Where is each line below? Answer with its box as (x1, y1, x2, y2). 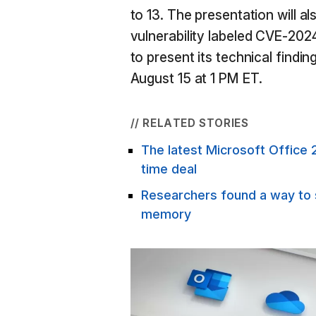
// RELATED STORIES (130, 116, 249, 130)
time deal (140, 162, 197, 177)
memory (140, 207, 191, 222)
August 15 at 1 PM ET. (130, 71, 263, 87)
